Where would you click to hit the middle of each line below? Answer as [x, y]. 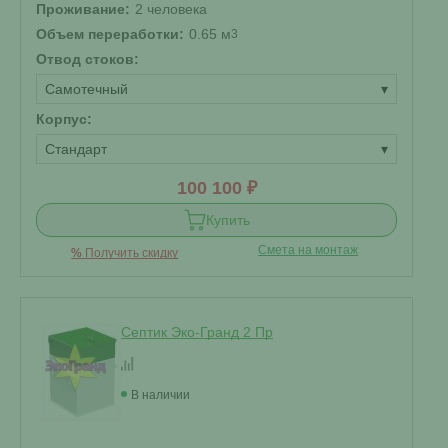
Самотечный [86, 89]
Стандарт [76, 149]
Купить [227, 220]
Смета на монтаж [308, 250]
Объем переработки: [110, 34]
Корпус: [64, 119]
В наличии [160, 395]
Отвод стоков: [87, 59]
